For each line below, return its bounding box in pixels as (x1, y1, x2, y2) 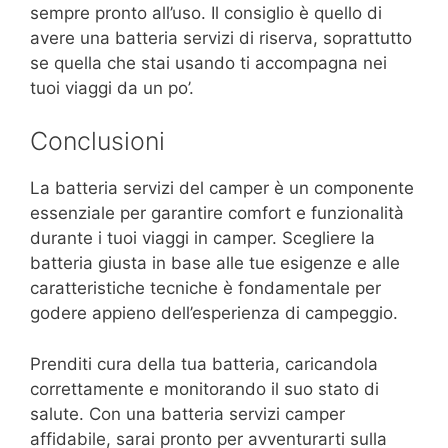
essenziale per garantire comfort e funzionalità (30, 203, 404, 224)
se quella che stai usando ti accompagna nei (30, 52, 387, 73)
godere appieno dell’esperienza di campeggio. (30, 303, 398, 324)
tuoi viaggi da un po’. (30, 77, 194, 98)
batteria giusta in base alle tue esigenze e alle (30, 253, 400, 274)
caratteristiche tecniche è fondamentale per (30, 278, 381, 299)
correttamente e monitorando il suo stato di (30, 378, 379, 399)
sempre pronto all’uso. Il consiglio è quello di (30, 2, 382, 23)
